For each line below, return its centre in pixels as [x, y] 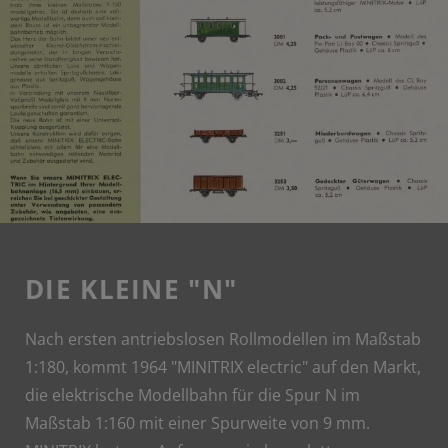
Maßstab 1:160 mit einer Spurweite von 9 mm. [197, 422]
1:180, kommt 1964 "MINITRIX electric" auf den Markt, [223, 366]
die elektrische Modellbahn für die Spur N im [192, 394]
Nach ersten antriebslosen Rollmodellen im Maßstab [223, 338]
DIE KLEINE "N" [131, 288]
